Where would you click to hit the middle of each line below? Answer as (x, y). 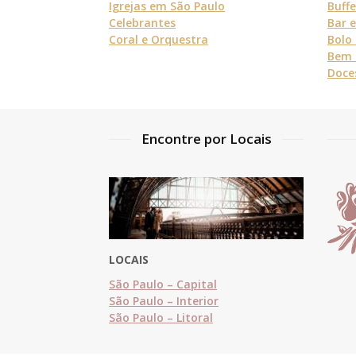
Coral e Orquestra (159, 39)
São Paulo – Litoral (161, 318)
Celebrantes (142, 22)
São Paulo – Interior (164, 301)
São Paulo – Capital (163, 284)
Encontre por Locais (206, 138)
